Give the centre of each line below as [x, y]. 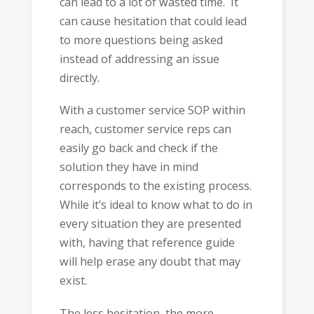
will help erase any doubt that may [150, 262]
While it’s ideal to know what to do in [156, 205]
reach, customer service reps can [145, 129]
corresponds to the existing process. [157, 186]
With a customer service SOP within [152, 110]
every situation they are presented [150, 224]
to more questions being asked [141, 40]
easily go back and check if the [138, 148]
